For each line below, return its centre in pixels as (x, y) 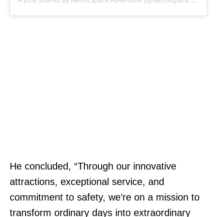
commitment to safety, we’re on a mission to (105, 197)
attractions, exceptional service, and (87, 182)
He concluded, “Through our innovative (93, 166)
